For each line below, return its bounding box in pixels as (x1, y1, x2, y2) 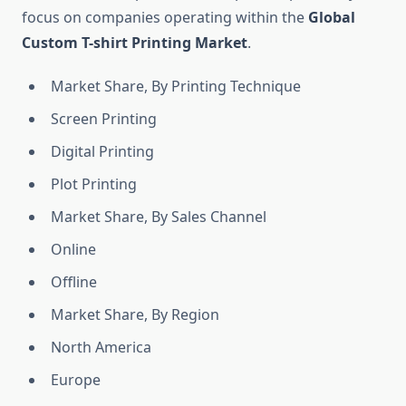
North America (51, 337, 151, 358)
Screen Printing (51, 109, 157, 130)
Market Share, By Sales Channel (51, 207, 266, 227)
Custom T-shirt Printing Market (22, 33, 247, 53)
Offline (51, 272, 97, 293)
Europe (51, 370, 101, 391)
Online (51, 239, 96, 260)
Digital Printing (51, 141, 154, 162)
